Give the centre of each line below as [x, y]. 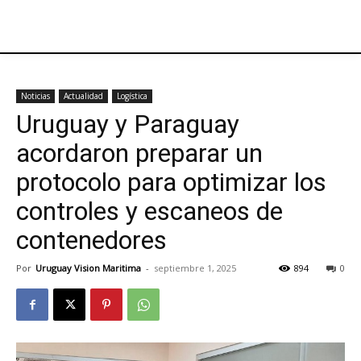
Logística [132, 96]
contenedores [91, 240]
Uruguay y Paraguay [128, 124]
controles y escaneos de [149, 211]
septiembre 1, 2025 [195, 268]
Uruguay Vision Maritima [88, 268]
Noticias [35, 96]
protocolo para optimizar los [171, 182]
